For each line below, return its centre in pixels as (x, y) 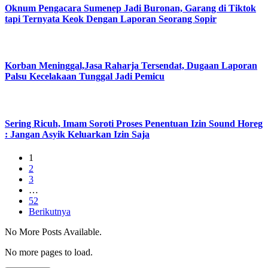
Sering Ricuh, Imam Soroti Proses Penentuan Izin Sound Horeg (134, 123)
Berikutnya (50, 211)
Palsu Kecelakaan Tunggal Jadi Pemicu (85, 77)
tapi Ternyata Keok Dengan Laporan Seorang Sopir (111, 19)
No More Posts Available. (53, 232)
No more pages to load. (49, 252)
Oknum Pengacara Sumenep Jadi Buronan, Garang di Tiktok (130, 8)
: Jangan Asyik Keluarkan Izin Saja (77, 134)
